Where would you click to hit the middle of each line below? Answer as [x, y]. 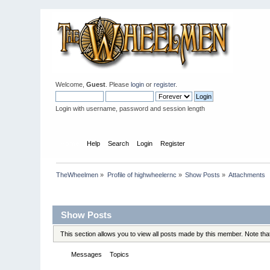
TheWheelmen [77, 174]
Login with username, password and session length [130, 108]
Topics [120, 255]
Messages [87, 255]
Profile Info [74, 192]
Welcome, [71, 84]
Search [118, 143]
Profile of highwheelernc [142, 174]
